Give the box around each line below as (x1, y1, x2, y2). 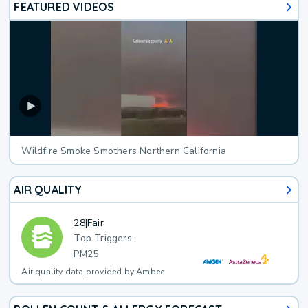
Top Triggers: (74, 232, 135, 245)
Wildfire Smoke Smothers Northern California (21, 144, 227, 158)
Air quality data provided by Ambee (21, 266, 165, 278)
